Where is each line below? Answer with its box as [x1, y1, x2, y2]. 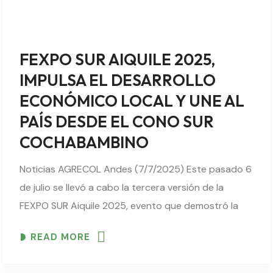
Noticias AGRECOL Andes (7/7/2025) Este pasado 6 [19, 163, 252, 175]
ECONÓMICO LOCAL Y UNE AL [19, 91, 244, 111]
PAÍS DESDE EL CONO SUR [19, 112, 214, 132]
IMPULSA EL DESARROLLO [19, 70, 216, 90]
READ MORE [30, 230, 90, 243]
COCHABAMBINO [19, 132, 149, 152]
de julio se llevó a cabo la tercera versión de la [19, 181, 224, 194]
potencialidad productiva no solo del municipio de [19, 218, 243, 230]
